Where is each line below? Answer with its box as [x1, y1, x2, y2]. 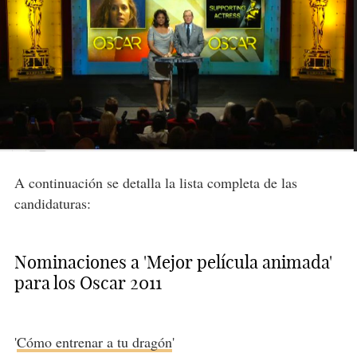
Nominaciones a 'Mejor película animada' [14, 251, 332, 274]
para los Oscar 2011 [14, 272, 162, 295]
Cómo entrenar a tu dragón [16, 332, 172, 352]
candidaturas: [14, 194, 91, 214]
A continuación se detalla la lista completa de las [14, 173, 297, 193]
